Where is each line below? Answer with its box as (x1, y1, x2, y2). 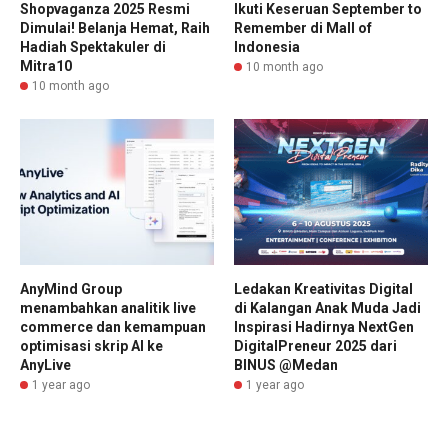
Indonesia (234, 39, 300, 56)
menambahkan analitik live (20, 299, 196, 316)
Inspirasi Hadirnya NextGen (234, 318, 414, 335)
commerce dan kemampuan (20, 318, 206, 335)
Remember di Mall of (234, 20, 372, 37)
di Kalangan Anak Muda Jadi (234, 299, 421, 316)
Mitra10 (20, 58, 72, 75)
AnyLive (20, 356, 71, 373)
